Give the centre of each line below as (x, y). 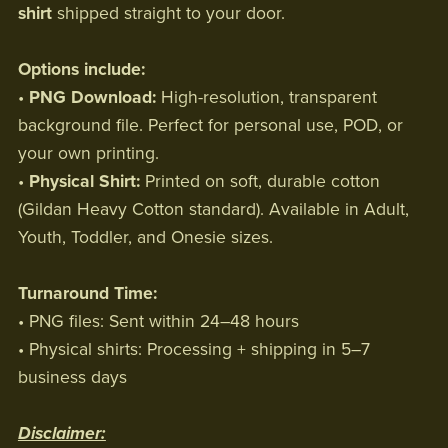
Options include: (81, 69)
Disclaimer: (61, 433)
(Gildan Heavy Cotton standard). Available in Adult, (213, 209)
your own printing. (88, 153)
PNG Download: (92, 97)
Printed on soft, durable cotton (259, 181)
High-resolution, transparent (266, 97)
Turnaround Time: (87, 293)
